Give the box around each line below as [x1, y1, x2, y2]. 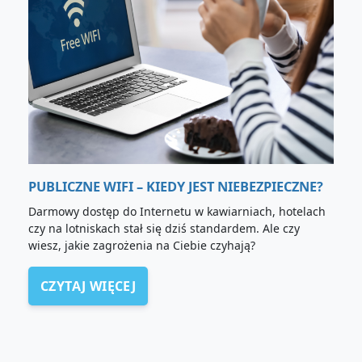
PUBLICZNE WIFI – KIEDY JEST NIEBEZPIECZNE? [28, 178, 323, 196]
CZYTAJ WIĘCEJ [40, 277, 137, 296]
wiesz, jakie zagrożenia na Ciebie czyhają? [28, 238, 255, 254]
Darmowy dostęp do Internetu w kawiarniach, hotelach [28, 204, 326, 220]
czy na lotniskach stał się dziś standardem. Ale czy [28, 221, 300, 237]
